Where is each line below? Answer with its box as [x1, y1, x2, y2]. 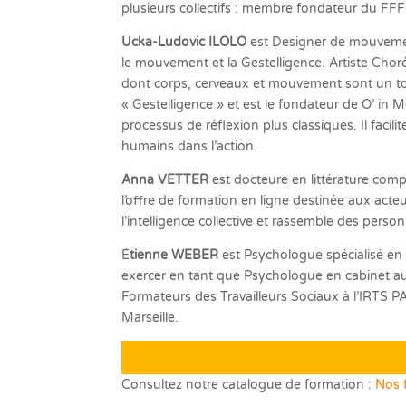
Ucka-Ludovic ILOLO [121, 34, 247, 51]
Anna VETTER [121, 172, 209, 188]
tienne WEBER [130, 247, 219, 264]
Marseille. [121, 310, 179, 326]
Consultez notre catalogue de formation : [121, 377, 376, 393]
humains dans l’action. [121, 139, 258, 155]
